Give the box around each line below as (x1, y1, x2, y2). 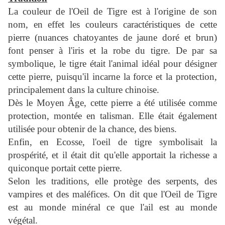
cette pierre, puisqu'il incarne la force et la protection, (8, 71, 217, 82)
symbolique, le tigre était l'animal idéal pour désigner (8, 58, 217, 69)
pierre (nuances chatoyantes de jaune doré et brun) (8, 32, 217, 43)
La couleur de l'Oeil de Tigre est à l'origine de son (8, 6, 217, 17)
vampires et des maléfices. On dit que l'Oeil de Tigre (8, 189, 217, 200)
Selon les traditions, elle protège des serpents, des (8, 176, 217, 187)
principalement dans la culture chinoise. (8, 84, 159, 95)
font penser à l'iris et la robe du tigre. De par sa (8, 45, 217, 56)
